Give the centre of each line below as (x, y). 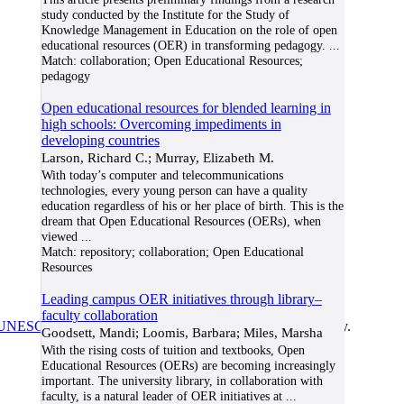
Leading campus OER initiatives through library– (181, 299)
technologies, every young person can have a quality (174, 190)
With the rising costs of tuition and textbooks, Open (173, 350)
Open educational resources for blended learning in (186, 108)
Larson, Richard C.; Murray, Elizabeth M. (157, 157)
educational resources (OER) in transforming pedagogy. (183, 45)
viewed (59, 236)
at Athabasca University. (280, 326)
